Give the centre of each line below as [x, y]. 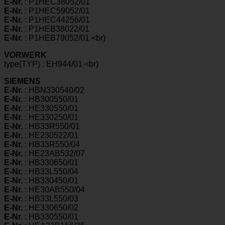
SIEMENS [22, 81]
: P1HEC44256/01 [56, 20]
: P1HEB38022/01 [56, 29]
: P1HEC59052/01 [56, 11]
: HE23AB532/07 [54, 154]
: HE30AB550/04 [54, 190]
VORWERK [25, 55]
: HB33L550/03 [50, 199]
